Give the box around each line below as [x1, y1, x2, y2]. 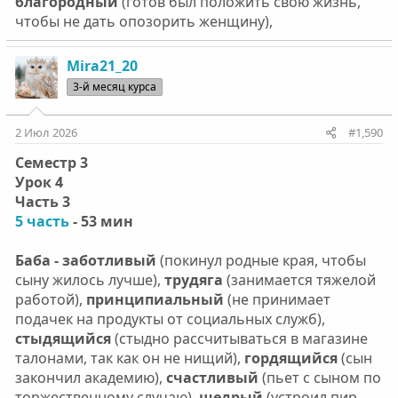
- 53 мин [68, 211, 133, 231]
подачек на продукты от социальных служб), [14, 308, 325, 329]
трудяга [160, 269, 223, 290]
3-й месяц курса [72, 78, 156, 94]
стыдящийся [14, 328, 111, 348]
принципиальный [85, 289, 224, 309]
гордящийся [243, 347, 338, 368]
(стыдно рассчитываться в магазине [110, 328, 368, 348]
